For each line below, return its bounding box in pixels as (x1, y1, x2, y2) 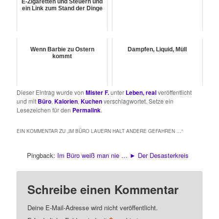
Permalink (72, 106, 101, 115)
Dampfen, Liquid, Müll (128, 46, 187, 53)
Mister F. (86, 88, 109, 97)
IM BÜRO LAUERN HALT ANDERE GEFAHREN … (68, 128, 182, 135)
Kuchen (81, 97, 103, 106)
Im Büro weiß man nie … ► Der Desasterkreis (57, 151, 189, 160)
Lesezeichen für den (17, 106, 73, 114)
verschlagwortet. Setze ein (102, 97, 174, 106)
